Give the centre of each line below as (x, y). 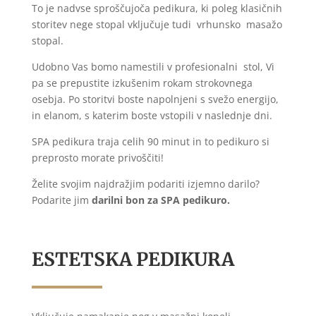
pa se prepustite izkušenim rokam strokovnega (142, 83)
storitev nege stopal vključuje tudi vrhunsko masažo (157, 24)
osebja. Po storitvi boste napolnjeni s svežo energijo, (156, 99)
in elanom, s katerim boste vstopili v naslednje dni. (152, 115)
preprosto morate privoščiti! (97, 157)
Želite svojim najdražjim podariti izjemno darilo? (145, 183)
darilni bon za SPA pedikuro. (160, 200)
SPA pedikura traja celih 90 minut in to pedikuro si (150, 141)
